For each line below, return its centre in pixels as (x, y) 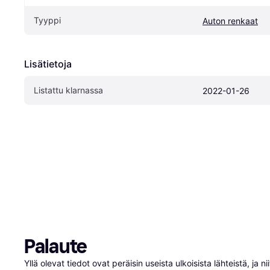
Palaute (56, 247)
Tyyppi (47, 20)
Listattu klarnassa (68, 90)
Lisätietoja (48, 64)
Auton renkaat (230, 21)
